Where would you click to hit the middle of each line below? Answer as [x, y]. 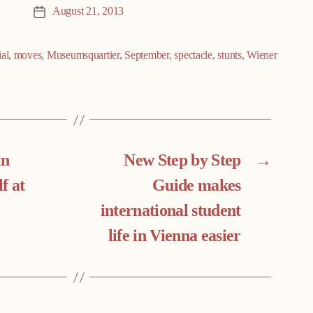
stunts [230, 56]
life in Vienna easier [174, 236]
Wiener [262, 56]
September [147, 56]
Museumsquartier [83, 56]
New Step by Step [182, 161]
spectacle [193, 56]
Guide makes [196, 186]
